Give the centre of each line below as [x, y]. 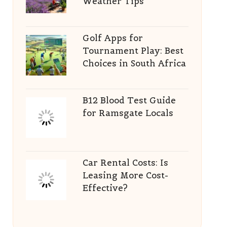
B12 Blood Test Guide [129, 100]
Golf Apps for [112, 38]
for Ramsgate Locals [128, 113]
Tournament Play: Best [133, 51]
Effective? [105, 188]
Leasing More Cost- [125, 175]
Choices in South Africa [134, 63]
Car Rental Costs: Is [125, 163]
